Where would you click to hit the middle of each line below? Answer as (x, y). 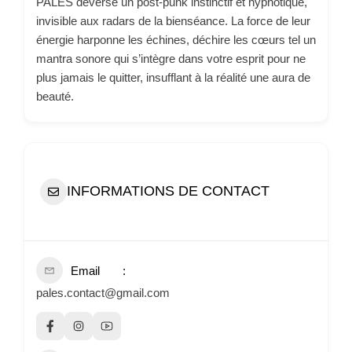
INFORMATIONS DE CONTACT (168, 191)
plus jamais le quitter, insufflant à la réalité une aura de (173, 77)
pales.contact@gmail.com (103, 292)
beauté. (55, 96)
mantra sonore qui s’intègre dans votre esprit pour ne (171, 58)
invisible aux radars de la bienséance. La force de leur (173, 20)
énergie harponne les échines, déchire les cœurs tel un (176, 39)
